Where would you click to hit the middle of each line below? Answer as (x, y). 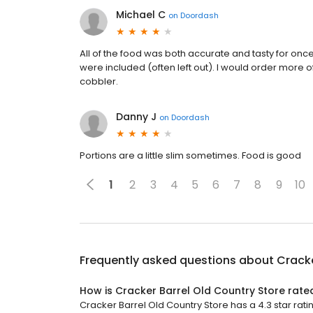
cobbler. (99, 81)
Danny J (136, 117)
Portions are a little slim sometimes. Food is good (190, 155)
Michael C (141, 15)
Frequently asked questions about (178, 260)
